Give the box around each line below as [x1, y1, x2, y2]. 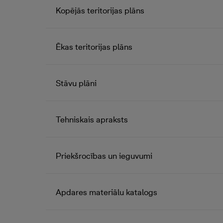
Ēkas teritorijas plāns [56, 42, 132, 52]
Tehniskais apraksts [56, 114, 128, 124]
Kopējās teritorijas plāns [56, 5, 144, 15]
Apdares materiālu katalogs [56, 187, 157, 197]
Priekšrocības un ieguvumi [56, 151, 152, 161]
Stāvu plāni [56, 78, 97, 88]
